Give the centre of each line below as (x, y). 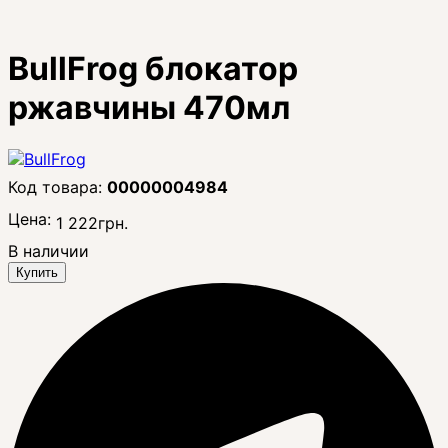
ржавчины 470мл (149, 108)
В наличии (48, 250)
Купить (37, 272)
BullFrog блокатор (153, 69)
